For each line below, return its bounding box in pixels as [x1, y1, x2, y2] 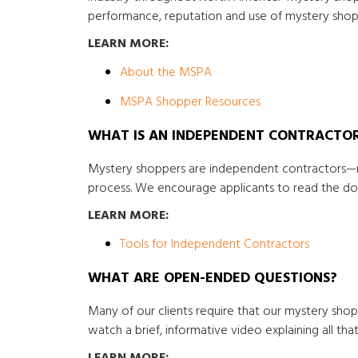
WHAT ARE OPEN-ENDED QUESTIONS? [87, 267, 337, 290]
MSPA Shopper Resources [119, 92, 261, 113]
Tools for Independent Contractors [119, 234, 309, 255]
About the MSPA [119, 62, 212, 83]
